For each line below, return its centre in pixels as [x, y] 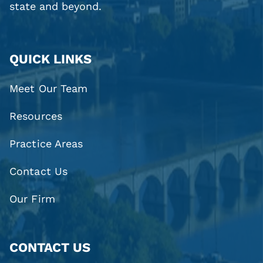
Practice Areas [46, 144]
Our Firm [32, 199]
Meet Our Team [49, 89]
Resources [36, 116]
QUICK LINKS [51, 59]
